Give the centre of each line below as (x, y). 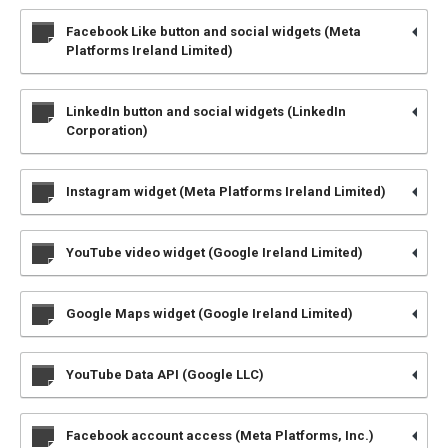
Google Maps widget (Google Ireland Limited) (209, 313)
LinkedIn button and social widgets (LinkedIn (206, 111)
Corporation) (107, 130)
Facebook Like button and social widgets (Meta (213, 31)
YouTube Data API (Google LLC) (165, 374)
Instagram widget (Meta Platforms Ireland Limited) (226, 191)
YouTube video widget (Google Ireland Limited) (214, 252)
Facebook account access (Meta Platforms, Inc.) (220, 435)
